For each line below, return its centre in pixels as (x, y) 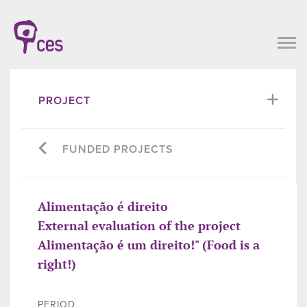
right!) (57, 263)
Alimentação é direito (103, 206)
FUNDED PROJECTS (118, 149)
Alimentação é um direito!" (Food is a (149, 244)
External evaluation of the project (139, 225)
